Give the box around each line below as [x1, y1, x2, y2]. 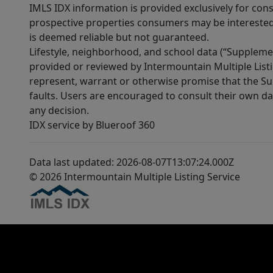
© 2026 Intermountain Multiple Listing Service [29, 170, 240, 184]
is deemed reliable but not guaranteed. [29, 30, 209, 44]
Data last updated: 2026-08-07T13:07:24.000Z [29, 155, 234, 169]
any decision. [29, 104, 89, 118]
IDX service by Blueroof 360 [29, 118, 155, 132]
